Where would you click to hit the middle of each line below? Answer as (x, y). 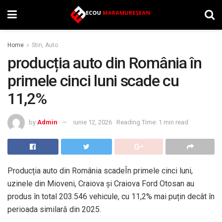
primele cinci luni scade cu (93, 81)
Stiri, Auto (45, 45)
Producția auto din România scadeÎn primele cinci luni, (100, 170)
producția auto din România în (105, 63)
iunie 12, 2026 (93, 122)
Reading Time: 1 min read (152, 122)
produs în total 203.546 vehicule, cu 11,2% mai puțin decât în (111, 196)
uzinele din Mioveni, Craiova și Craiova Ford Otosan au (101, 183)
